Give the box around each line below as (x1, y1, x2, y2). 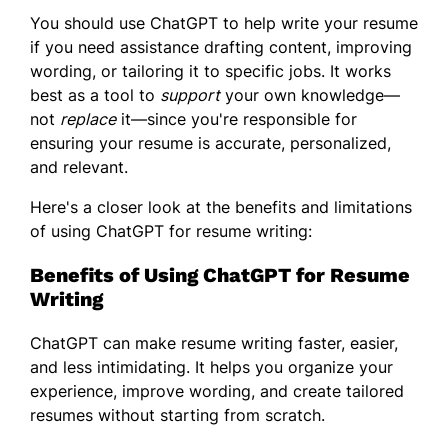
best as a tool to (30, 84, 160, 105)
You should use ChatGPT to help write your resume (30, 12, 418, 33)
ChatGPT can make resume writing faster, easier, (30, 332, 398, 353)
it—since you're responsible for (116, 108, 357, 129)
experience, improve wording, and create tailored (30, 380, 404, 401)
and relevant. (30, 156, 128, 177)
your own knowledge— (220, 84, 400, 105)
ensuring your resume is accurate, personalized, (30, 132, 391, 153)
